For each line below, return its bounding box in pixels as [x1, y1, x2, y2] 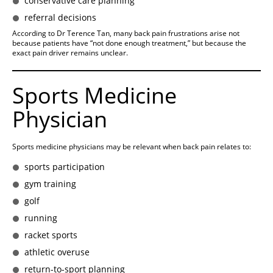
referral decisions [24, 12, 96, 24]
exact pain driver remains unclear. [12, 48, 128, 58]
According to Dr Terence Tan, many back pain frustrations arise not [12, 28, 239, 39]
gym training [24, 178, 76, 190]
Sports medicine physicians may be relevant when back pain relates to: [12, 141, 251, 152]
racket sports [24, 229, 77, 241]
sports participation [24, 161, 105, 173]
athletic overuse [24, 246, 90, 258]
